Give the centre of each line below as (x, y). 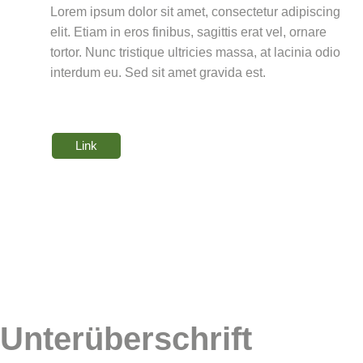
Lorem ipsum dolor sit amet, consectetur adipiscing (195, 12)
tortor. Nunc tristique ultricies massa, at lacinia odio (195, 52)
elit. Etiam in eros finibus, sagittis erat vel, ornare (188, 32)
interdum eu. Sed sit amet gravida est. (158, 73)
